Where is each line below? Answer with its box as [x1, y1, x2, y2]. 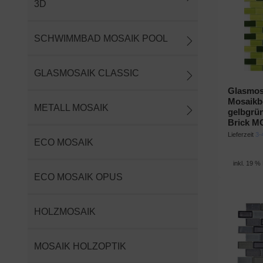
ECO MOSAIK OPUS [34, 171, 123, 182]
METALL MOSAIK [34, 102, 109, 113]
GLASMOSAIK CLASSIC [34, 68, 139, 78]
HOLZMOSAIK [34, 206, 96, 217]
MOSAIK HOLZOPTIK [34, 241, 126, 251]
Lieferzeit [227, 131, 255, 138]
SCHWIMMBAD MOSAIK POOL [34, 33, 168, 43]
